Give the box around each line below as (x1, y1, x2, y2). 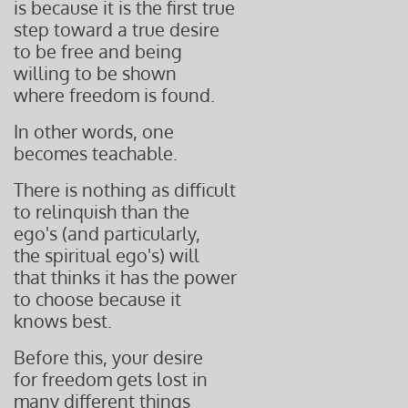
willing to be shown (14, 61, 177, 85)
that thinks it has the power (14, 265, 237, 289)
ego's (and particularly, (14, 221, 200, 245)
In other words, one (14, 119, 174, 143)
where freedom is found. (14, 83, 215, 107)
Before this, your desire (14, 345, 203, 369)
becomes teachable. (14, 141, 178, 165)
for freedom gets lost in (14, 367, 208, 391)
